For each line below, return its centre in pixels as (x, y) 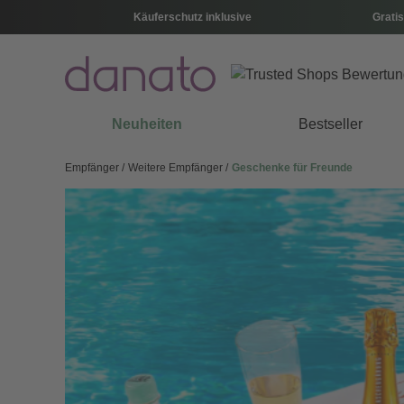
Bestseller (331, 124)
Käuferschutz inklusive (192, 17)
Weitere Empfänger (177, 168)
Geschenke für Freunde (292, 168)
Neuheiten (147, 124)
